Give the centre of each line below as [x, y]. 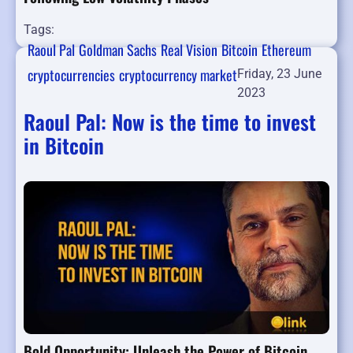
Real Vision [189, 50]
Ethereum [286, 50]
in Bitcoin [64, 146]
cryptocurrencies [71, 75]
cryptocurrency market [178, 75]
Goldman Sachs [118, 50]
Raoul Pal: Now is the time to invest [170, 122]
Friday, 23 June [279, 74]
